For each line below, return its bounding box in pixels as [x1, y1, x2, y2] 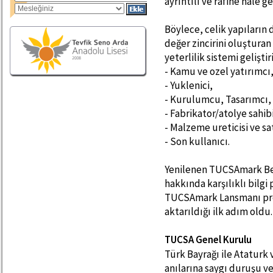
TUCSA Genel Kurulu [165, 233, 253, 246]
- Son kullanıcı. [165, 135, 232, 148]
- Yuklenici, [165, 79, 214, 92]
